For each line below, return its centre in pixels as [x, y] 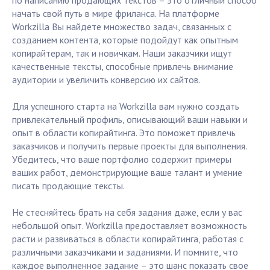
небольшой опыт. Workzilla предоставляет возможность [130, 226]
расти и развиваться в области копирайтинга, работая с [128, 239]
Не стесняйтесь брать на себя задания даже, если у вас [127, 212]
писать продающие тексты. [68, 186]
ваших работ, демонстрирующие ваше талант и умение [127, 173]
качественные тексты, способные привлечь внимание [123, 67]
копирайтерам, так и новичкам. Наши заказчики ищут [122, 53]
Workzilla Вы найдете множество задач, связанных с [122, 27]
